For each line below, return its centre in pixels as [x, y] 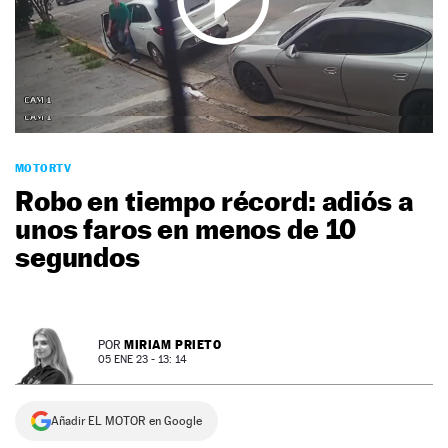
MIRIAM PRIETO [173, 345]
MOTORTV [43, 168]
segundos [77, 257]
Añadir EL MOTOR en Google [126, 421]
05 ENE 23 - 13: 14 [142, 360]
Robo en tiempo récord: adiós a [214, 201]
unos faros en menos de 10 [186, 229]
